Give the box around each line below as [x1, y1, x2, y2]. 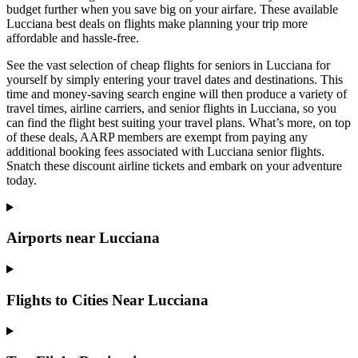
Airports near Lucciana [6, 229, 160, 247]
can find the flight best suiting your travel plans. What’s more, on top [6, 115, 351, 129]
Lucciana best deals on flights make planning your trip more [6, 16, 308, 30]
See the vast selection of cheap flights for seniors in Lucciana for [6, 58, 330, 72]
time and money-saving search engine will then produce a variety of [6, 86, 347, 101]
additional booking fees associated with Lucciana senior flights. [6, 144, 324, 158]
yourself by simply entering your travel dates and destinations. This [6, 72, 343, 86]
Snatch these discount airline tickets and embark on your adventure [6, 158, 342, 173]
